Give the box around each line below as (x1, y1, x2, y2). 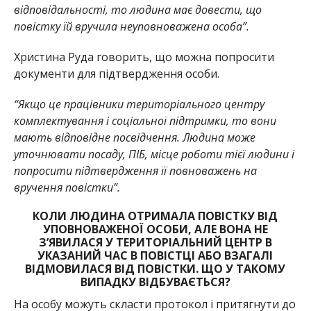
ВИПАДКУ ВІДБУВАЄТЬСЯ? (80, 274, 230, 289)
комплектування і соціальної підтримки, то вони (13, 112, 276, 128)
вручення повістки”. (13, 179, 120, 195)
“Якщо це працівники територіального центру (13, 96, 264, 112)
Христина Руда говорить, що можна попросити (13, 49, 274, 65)
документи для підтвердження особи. (13, 65, 219, 81)
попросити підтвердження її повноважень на (13, 162, 257, 178)
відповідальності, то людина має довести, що (13, 1, 262, 17)
